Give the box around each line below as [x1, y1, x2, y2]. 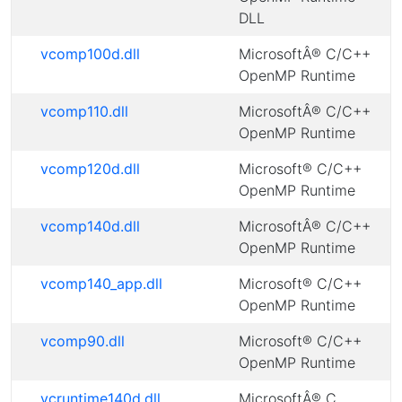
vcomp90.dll [40, 332, 125, 350]
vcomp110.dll [40, 102, 128, 120]
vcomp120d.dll [40, 160, 140, 178]
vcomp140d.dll [40, 217, 140, 235]
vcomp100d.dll [40, 45, 140, 63]
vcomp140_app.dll [40, 275, 162, 293]
